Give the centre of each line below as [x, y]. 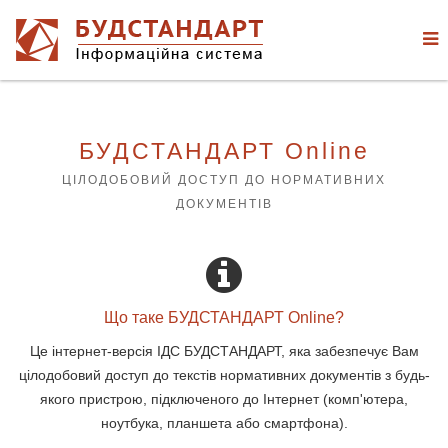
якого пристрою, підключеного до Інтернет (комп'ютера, [224, 399]
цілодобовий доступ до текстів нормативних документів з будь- [224, 375]
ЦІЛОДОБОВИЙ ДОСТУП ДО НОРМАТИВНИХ [224, 180]
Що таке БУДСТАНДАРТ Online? [224, 317]
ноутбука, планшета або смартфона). [224, 423]
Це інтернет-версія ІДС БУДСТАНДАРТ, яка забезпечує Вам [224, 351]
